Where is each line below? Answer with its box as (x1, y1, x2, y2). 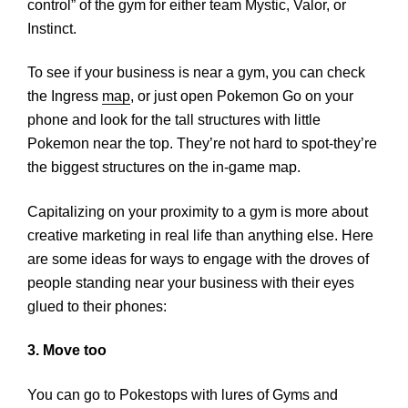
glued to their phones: (27, 298, 167, 314)
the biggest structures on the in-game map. (27, 159, 301, 176)
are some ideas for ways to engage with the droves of (27, 250, 369, 267)
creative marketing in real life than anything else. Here (27, 227, 373, 243)
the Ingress (27, 88, 102, 105)
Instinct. (27, 20, 76, 36)
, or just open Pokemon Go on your (130, 88, 353, 105)
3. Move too (27, 342, 107, 359)
